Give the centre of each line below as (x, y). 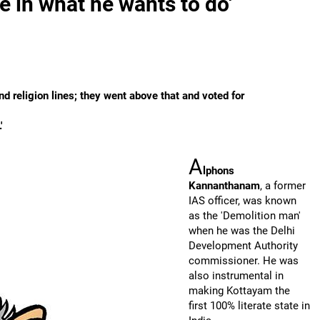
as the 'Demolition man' (245, 216)
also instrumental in (236, 276)
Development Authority (243, 246)
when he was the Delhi (242, 231)
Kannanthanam (224, 186)
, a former (283, 186)
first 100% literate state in (249, 306)
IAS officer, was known (242, 201)
